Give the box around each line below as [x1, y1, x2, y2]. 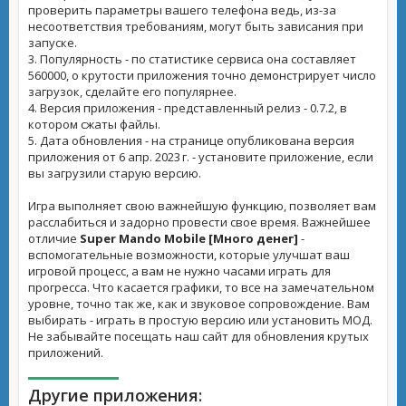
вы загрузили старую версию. [28, 165, 201, 181]
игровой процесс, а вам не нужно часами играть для [28, 263, 331, 279]
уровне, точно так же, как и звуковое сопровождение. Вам [28, 295, 370, 312]
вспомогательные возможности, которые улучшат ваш [28, 246, 350, 263]
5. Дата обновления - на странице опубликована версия [28, 132, 354, 149]
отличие [28, 230, 80, 246]
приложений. [28, 344, 103, 361]
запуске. [28, 34, 77, 51]
